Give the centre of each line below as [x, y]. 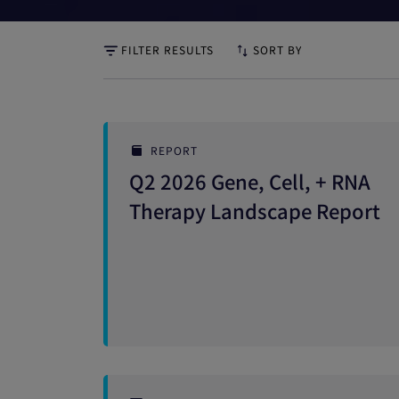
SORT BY [277, 49]
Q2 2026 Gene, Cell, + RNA [250, 181]
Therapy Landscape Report [255, 210]
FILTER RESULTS [167, 49]
